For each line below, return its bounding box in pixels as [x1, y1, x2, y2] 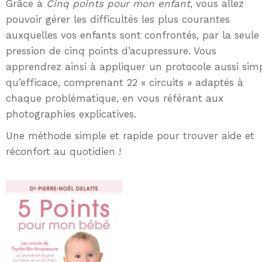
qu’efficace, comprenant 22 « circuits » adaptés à [6, 77, 243, 89]
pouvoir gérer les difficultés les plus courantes [6, 13, 230, 26]
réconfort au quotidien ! [6, 146, 121, 158]
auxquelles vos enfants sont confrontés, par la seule [6, 29, 259, 42]
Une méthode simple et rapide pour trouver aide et [6, 130, 254, 142]
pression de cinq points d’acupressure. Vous [6, 45, 216, 57]
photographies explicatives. [6, 108, 136, 120]
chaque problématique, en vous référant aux [6, 92, 223, 105]
